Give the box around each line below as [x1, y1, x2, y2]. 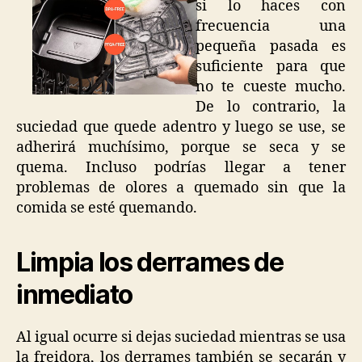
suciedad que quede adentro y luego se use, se [16, 117, 346, 137]
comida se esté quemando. [16, 198, 197, 217]
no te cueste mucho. [196, 77, 346, 96]
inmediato [16, 278, 133, 310]
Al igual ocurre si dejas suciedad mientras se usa [16, 327, 346, 347]
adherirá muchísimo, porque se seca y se [16, 137, 346, 157]
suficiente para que [196, 57, 346, 76]
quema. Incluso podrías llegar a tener [16, 158, 346, 177]
